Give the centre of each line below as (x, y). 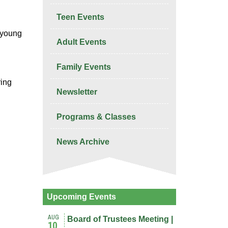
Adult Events (81, 42)
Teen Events (80, 17)
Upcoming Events (81, 197)
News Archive (83, 142)
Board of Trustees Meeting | (120, 219)
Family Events (83, 67)
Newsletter (77, 92)
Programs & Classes (96, 117)
